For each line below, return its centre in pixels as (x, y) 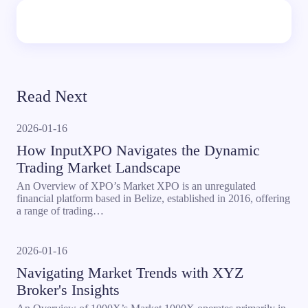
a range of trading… (60, 211)
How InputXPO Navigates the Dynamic (138, 150)
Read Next (52, 96)
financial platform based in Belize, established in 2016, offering (153, 198)
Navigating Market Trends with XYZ (130, 273)
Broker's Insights (68, 290)
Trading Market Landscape (99, 167)
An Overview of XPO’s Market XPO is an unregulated (136, 186)
